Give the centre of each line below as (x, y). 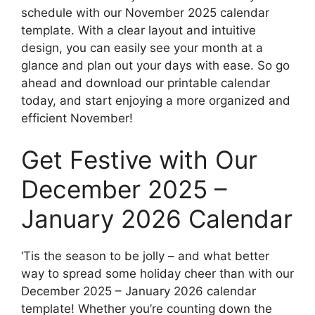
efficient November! (77, 118)
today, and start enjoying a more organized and (156, 100)
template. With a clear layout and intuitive (139, 30)
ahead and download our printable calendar (146, 83)
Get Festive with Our (139, 160)
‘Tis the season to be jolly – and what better (145, 256)
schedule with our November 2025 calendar (145, 12)
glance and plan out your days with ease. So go (155, 65)
